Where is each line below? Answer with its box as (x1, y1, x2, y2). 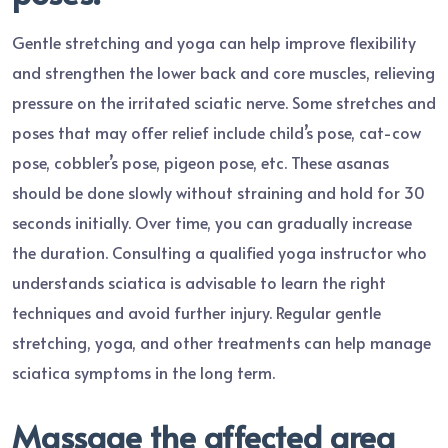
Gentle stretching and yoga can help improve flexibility (12, 30, 416, 53)
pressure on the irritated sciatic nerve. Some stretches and (12, 90, 436, 113)
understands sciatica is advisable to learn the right (12, 270, 386, 293)
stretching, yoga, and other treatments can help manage (12, 330, 431, 353)
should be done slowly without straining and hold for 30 (12, 180, 425, 203)
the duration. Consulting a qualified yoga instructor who (12, 240, 427, 263)
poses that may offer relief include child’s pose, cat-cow (12, 120, 421, 143)
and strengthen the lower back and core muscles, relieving (12, 60, 435, 83)
